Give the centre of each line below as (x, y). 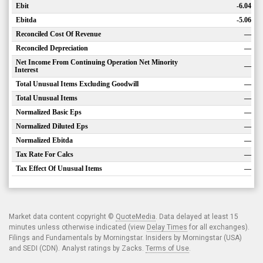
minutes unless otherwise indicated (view (78, 227)
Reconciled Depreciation (52, 48)
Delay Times (167, 227)
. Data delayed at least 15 (197, 217)
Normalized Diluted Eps (52, 126)
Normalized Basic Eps (49, 112)
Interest (26, 70)
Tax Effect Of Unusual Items (59, 168)
